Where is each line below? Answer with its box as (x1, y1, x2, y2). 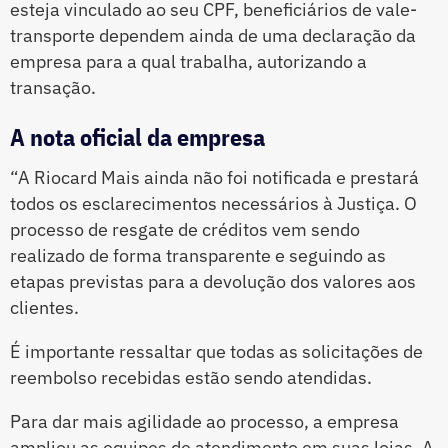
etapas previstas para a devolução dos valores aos (10, 270, 416, 294)
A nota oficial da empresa (10, 121, 265, 154)
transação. (10, 76, 96, 100)
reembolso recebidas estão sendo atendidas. (10, 366, 372, 390)
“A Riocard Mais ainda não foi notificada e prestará (10, 166, 419, 190)
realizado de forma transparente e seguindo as (10, 244, 386, 268)
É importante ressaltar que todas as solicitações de (10, 340, 423, 364)
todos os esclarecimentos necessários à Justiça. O (10, 192, 417, 216)
